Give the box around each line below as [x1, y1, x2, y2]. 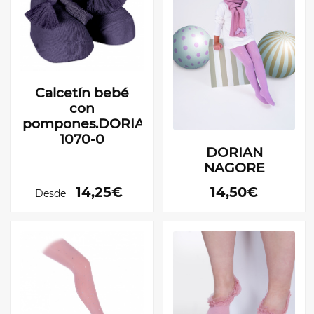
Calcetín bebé [35, 84, 129, 101]
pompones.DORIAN [22, 115, 155, 132]
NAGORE [203, 159, 265, 176]
